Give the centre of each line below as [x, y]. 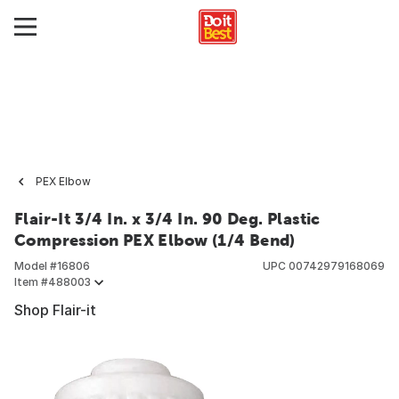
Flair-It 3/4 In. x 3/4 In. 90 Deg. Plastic [167, 219]
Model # [36, 266]
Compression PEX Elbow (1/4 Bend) [155, 240]
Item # [31, 282]
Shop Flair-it [55, 310]
